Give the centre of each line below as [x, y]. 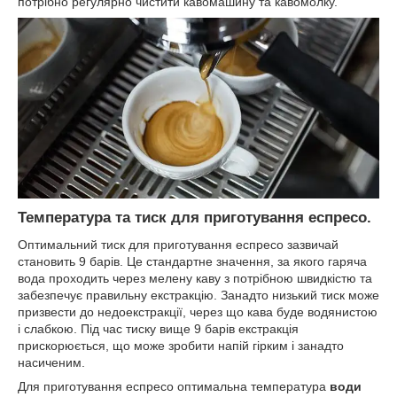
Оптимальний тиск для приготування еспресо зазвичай [178, 245]
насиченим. [51, 363]
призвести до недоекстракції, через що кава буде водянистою [198, 312]
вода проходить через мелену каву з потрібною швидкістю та [195, 279]
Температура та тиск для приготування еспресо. [195, 218]
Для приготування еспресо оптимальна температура [174, 387]
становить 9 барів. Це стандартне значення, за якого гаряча [192, 262]
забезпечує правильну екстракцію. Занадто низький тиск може [198, 296]
